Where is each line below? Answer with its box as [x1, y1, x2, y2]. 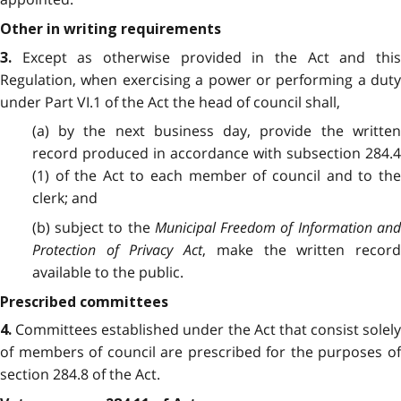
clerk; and [31, 188, 98, 209]
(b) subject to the [31, 217, 155, 237]
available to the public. [31, 261, 183, 282]
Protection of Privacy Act [31, 239, 203, 260]
